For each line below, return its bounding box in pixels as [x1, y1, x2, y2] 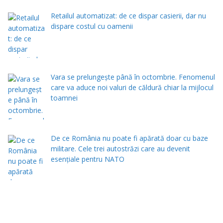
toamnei [50, 93, 78, 103]
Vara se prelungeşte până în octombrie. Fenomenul [50, 72, 215, 82]
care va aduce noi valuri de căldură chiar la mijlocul [50, 82, 214, 92]
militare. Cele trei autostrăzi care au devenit [50, 143, 190, 153]
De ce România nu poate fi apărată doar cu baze [50, 133, 208, 143]
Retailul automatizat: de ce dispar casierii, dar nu [50, 11, 206, 21]
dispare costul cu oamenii [50, 21, 133, 31]
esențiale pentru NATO [50, 154, 124, 164]
